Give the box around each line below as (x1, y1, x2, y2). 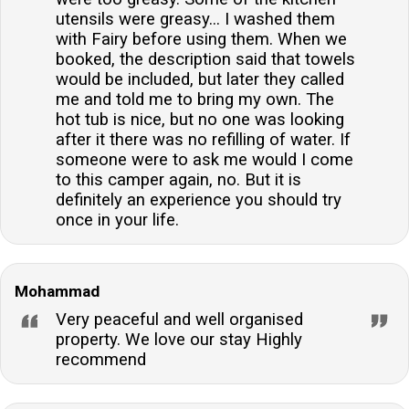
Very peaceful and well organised (56, 309, 303, 330)
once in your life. (56, 210, 179, 231)
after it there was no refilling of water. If (56, 130, 351, 151)
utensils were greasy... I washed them (56, 9, 335, 30)
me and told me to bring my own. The (56, 89, 334, 110)
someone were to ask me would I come (56, 150, 353, 171)
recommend (56, 350, 146, 371)
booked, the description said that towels (56, 49, 355, 70)
